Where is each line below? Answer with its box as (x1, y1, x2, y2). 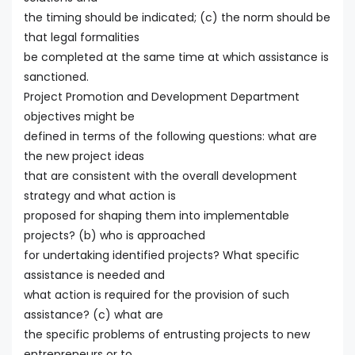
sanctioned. (24, 69, 89, 86)
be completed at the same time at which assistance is (24, 49, 329, 66)
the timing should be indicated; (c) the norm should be (24, 10, 330, 26)
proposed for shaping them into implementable (24, 208, 289, 224)
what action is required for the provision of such (24, 287, 289, 303)
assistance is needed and (24, 267, 165, 284)
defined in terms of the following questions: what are (24, 128, 317, 145)
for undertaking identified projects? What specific (24, 247, 300, 264)
